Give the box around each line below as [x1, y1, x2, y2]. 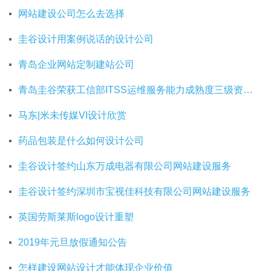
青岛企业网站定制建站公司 [18, 59, 134, 70]
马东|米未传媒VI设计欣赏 [18, 109, 126, 120]
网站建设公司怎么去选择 [18, 8, 125, 19]
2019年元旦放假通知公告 [18, 237, 127, 247]
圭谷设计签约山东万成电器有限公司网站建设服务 [18, 160, 231, 171]
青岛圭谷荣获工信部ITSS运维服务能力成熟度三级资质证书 [243, 84, 253, 95]
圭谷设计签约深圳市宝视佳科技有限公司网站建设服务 [18, 186, 250, 197]
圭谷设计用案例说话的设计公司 [18, 33, 154, 44]
